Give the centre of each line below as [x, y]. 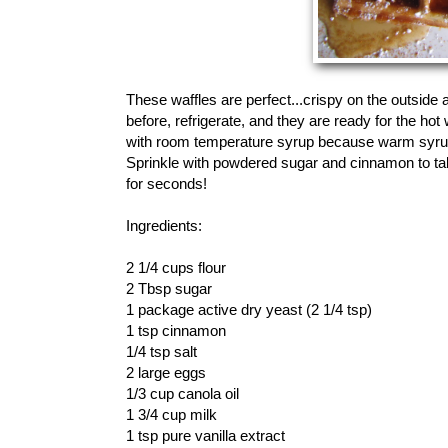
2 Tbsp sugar [169, 289]
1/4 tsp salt [161, 352]
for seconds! [166, 184]
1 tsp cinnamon [176, 331]
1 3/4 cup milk [171, 415]
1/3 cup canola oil [182, 394]
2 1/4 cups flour [176, 268]
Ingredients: [164, 226]
